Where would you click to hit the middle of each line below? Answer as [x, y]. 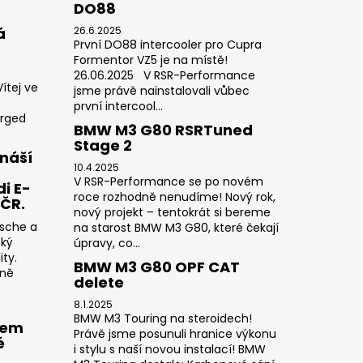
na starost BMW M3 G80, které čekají [176, 227]
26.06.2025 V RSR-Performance [164, 75]
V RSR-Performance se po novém [168, 181]
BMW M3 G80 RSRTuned [163, 130]
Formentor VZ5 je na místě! [150, 60]
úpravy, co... [107, 243]
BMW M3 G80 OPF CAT [156, 267]
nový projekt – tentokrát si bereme [172, 212]
